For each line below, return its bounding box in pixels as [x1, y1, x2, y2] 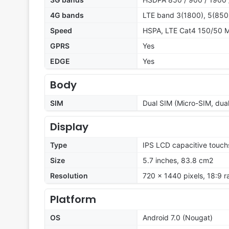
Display [50, 120, 88, 134]
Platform [50, 192, 96, 207]
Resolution [50, 171, 88, 180]
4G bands [50, 11, 84, 20]
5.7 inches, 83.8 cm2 [143, 156, 213, 165]
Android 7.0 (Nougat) [143, 213, 213, 222]
